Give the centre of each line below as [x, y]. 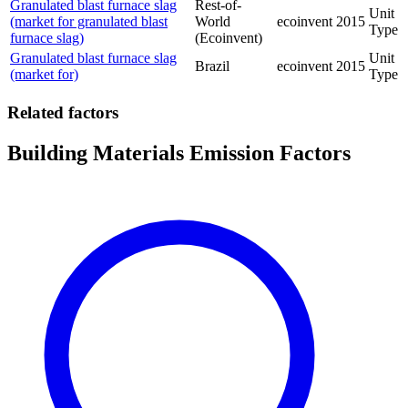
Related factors [63, 112]
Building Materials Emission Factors [179, 153]
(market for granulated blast [89, 21]
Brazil [212, 66]
